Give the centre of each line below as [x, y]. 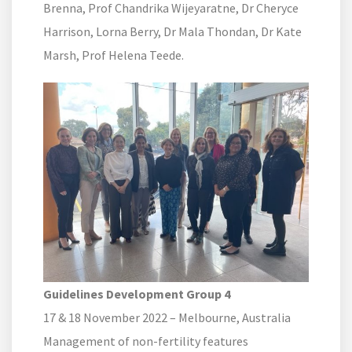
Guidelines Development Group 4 [137, 294]
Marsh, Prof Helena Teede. [114, 55]
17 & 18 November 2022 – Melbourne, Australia [167, 318]
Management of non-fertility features [146, 341]
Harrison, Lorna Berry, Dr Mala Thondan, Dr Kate [172, 32]
